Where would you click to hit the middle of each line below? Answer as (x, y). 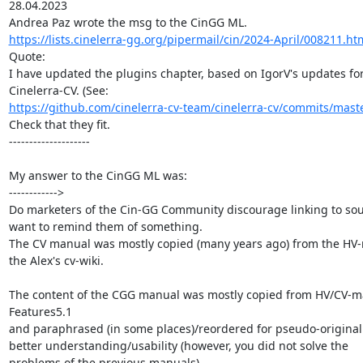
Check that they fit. (59, 124)
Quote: (27, 56)
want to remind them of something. (105, 226)
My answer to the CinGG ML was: (98, 175)
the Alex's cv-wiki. (56, 260)
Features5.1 (40, 311)
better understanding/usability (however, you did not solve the (178, 345)
